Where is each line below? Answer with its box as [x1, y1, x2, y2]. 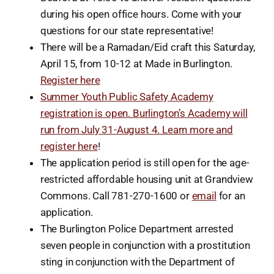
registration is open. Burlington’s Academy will [40, 107, 248, 120]
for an [216, 190, 245, 202]
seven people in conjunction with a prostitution [40, 239, 250, 252]
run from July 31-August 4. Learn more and [40, 124, 233, 136]
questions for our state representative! [40, 24, 214, 37]
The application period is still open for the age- [40, 157, 250, 169]
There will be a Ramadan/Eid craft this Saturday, [40, 41, 255, 54]
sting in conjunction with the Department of [40, 256, 235, 268]
